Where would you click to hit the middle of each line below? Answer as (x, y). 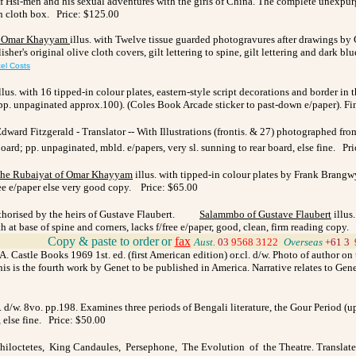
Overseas (304, 242)
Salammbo (222, 214)
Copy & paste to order (103, 241)
